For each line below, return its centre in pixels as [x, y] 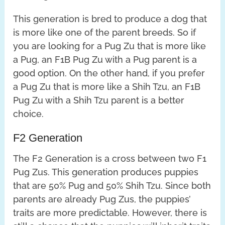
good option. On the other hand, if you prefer [109, 73]
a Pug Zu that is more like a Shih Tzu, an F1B [107, 86]
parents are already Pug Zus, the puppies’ [102, 199]
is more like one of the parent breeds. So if [105, 32]
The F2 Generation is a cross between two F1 [110, 158]
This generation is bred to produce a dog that [110, 19]
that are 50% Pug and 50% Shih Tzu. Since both [112, 185]
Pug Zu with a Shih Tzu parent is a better [99, 100]
